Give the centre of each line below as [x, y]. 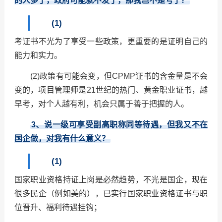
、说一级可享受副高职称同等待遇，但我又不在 [122, 125]
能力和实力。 [38, 55]
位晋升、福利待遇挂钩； [58, 208]
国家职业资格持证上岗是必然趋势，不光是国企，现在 [111, 180]
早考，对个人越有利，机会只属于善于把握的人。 [101, 104]
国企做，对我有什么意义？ [62, 139]
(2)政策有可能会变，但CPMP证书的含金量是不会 [119, 76]
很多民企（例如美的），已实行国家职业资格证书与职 [111, 194]
